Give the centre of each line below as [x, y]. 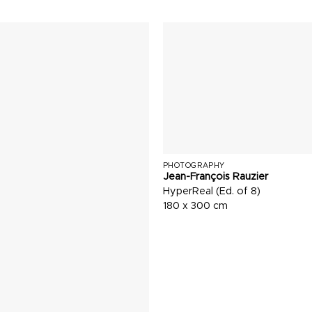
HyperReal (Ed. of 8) [211, 191]
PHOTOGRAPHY [194, 165]
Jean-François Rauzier [215, 177]
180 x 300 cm [195, 206]
